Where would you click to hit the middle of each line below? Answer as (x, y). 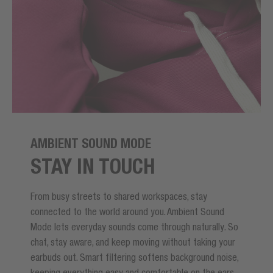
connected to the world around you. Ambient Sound (127, 211)
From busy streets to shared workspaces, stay (119, 196)
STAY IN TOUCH (93, 166)
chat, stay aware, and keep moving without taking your (133, 242)
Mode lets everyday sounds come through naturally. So (134, 226)
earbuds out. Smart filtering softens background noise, (134, 257)
